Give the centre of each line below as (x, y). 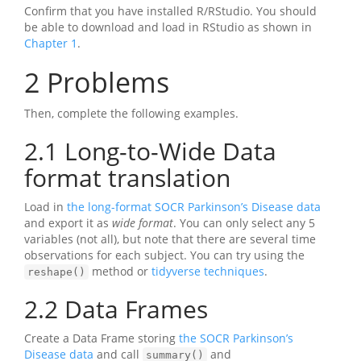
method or (120, 271)
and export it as (68, 223)
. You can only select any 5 (244, 223)
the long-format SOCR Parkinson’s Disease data (194, 207)
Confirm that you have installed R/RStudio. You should (170, 11)
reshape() (56, 272)
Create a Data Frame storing (102, 338)
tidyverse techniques (208, 271)
